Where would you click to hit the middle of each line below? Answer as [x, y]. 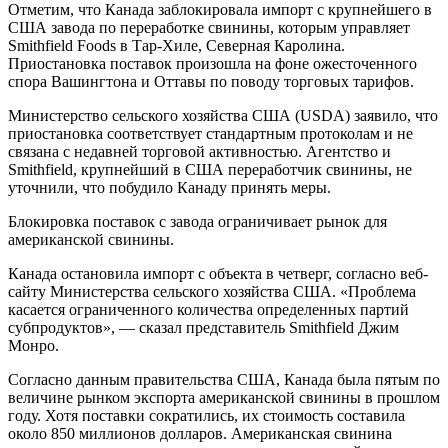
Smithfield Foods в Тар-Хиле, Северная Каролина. [176, 46]
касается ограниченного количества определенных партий [208, 310]
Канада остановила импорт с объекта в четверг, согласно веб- [218, 274]
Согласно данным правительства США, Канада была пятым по [224, 380]
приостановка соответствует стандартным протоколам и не [210, 134]
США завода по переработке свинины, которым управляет [209, 28]
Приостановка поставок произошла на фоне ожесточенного [212, 64]
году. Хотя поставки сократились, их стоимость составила [206, 416]
